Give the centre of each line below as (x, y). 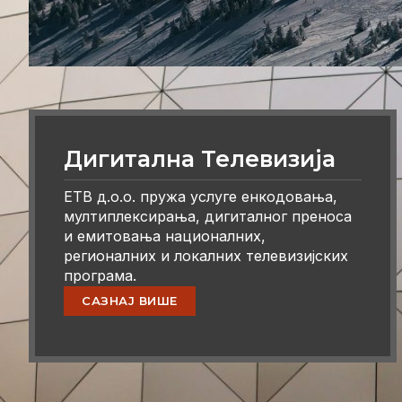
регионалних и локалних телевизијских (206, 256)
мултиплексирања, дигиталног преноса (208, 217)
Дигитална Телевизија (200, 159)
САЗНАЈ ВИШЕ (130, 300)
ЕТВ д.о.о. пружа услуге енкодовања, (201, 197)
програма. (100, 276)
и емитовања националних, (165, 236)
